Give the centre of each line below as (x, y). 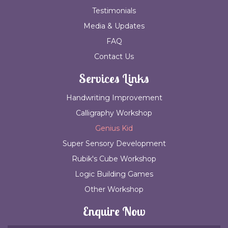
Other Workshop (114, 190)
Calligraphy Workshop (114, 113)
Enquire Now (114, 211)
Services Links (114, 79)
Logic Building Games (114, 174)
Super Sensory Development (114, 144)
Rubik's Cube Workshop (114, 159)
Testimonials (114, 11)
